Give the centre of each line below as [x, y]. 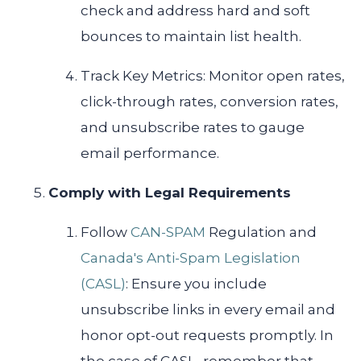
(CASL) [103, 284]
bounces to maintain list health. [191, 37]
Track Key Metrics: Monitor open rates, [213, 76]
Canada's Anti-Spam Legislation [191, 258]
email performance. [150, 154]
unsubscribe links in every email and [208, 310]
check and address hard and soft [195, 11]
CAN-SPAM [168, 232]
